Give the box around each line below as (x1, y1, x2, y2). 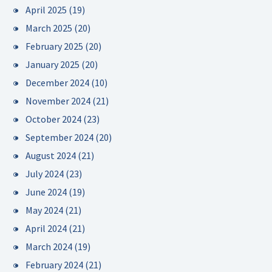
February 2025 (25, 40, 83, 52)
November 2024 (25, 95, 90, 107)
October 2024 (25, 113, 81, 125)
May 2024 (25, 204, 63, 216)
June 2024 (25, 186, 67, 198)
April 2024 (25, 222, 67, 234)
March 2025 (25, 22, 72, 34)
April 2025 (25, 4, 67, 16)
